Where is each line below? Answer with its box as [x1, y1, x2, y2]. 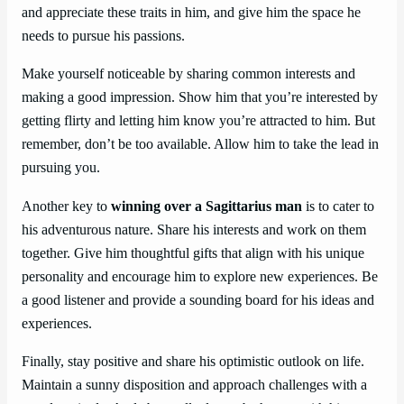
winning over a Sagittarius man [111, 197, 302, 215]
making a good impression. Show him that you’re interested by [22, 89, 378, 106]
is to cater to [302, 197, 374, 215]
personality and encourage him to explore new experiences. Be [22, 268, 378, 285]
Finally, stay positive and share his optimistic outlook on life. [22, 353, 364, 370]
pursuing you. [22, 160, 100, 177]
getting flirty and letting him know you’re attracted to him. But [22, 113, 375, 130]
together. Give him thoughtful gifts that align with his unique [22, 244, 364, 262]
